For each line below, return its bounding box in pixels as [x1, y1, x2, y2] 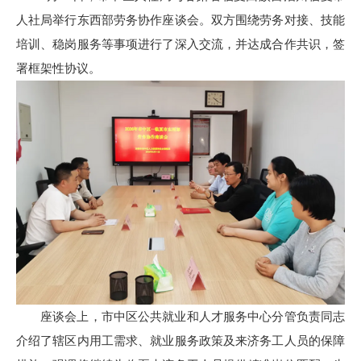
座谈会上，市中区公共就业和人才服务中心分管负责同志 [40, 309, 345, 323]
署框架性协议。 [16, 61, 101, 75]
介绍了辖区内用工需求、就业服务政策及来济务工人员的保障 [16, 334, 345, 347]
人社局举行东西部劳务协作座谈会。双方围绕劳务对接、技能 [16, 13, 345, 27]
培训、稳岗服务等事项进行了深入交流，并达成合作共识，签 [16, 37, 345, 51]
